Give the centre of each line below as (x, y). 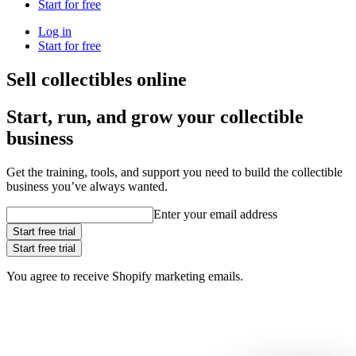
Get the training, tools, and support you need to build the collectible (174, 172)
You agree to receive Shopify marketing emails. (125, 276)
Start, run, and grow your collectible (155, 116)
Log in (55, 31)
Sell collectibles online (97, 79)
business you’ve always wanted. (87, 186)
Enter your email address (215, 214)
